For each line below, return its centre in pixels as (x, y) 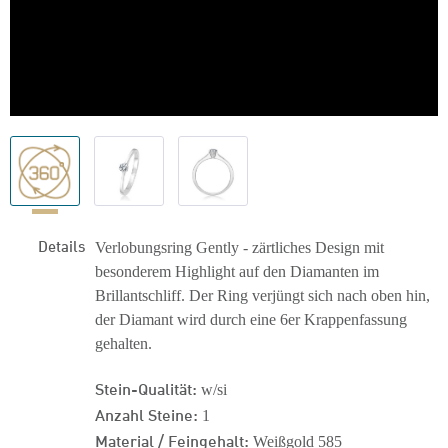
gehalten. (123, 343)
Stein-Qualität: (146, 387)
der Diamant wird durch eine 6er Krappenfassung (251, 319)
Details (61, 245)
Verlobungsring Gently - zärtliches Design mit (239, 247)
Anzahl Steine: (146, 413)
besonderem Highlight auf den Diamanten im (237, 271)
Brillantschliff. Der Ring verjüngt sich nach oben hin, (262, 295)
